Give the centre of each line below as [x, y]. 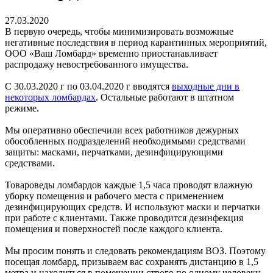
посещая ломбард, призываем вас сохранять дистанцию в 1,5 [132, 261]
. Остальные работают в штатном [165, 97]
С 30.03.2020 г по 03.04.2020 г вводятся [88, 86]
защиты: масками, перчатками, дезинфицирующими [114, 152]
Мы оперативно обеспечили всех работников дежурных [122, 130]
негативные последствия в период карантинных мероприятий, [136, 42]
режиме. [22, 108]
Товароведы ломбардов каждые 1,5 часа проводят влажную [129, 185]
